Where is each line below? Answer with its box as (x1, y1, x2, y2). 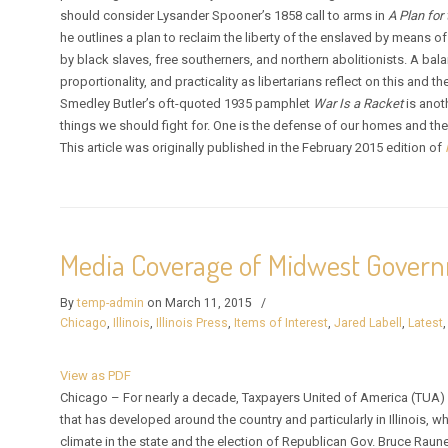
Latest (408, 315, 444, 330)
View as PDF (60, 367, 132, 383)
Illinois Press (156, 315, 229, 330)
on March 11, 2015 (144, 295, 256, 310)
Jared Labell (334, 315, 403, 330)
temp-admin (77, 295, 145, 310)
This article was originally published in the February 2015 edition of (60, 139, 446, 155)
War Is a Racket (313, 95, 404, 111)
